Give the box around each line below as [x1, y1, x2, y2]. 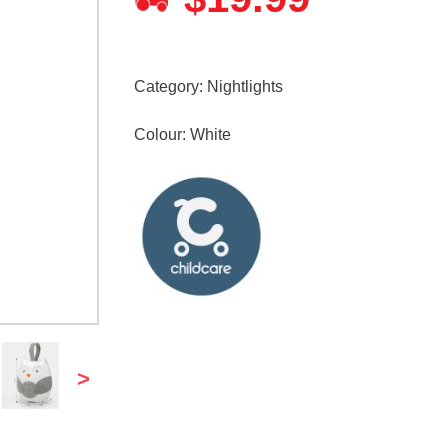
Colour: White [133, 125, 231, 143]
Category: [133, 77, 207, 95]
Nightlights [206, 77, 283, 95]
